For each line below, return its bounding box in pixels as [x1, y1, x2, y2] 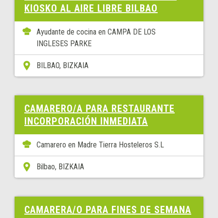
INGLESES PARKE [36, 39, 91, 48]
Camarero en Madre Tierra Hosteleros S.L [36, 140, 164, 149]
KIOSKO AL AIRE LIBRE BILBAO [24, 2, 158, 14]
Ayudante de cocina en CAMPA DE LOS [36, 27, 156, 36]
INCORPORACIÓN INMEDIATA [24, 115, 148, 127]
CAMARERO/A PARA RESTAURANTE [24, 103, 175, 114]
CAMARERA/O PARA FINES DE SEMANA [24, 204, 191, 216]
